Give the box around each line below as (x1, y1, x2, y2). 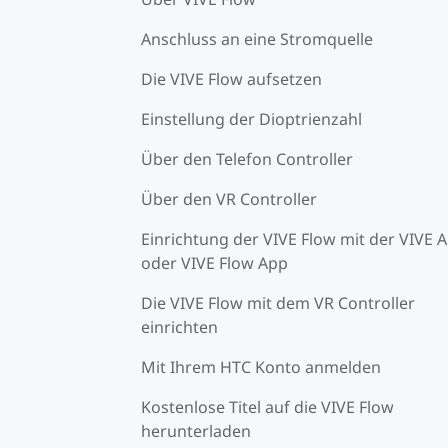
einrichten (141, 315, 218, 338)
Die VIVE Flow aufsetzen (141, 67, 322, 90)
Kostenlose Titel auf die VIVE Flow (141, 395, 394, 418)
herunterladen (141, 419, 251, 442)
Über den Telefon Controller (141, 147, 353, 170)
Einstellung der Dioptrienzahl (141, 107, 362, 130)
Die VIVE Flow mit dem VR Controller (141, 291, 415, 314)
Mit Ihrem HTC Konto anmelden (141, 355, 381, 378)
